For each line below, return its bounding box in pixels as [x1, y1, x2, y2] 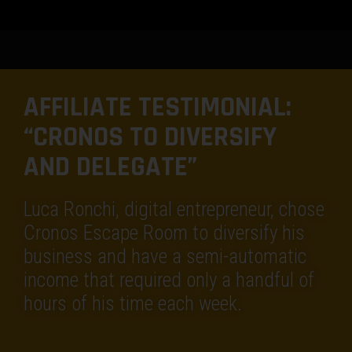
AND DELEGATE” [24, 149, 197, 185]
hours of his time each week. [24, 292, 242, 316]
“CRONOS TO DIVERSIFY [24, 119, 277, 156]
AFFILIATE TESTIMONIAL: [24, 90, 291, 126]
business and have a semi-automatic [24, 245, 306, 269]
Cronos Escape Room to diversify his [24, 222, 305, 245]
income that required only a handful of [24, 269, 314, 292]
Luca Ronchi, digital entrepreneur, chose [24, 198, 324, 222]
